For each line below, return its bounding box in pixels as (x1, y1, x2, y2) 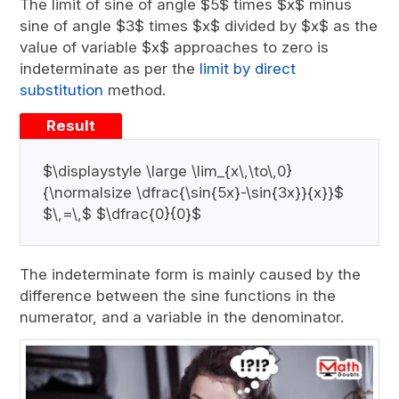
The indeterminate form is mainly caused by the (20, 265, 362, 283)
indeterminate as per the (20, 60, 200, 77)
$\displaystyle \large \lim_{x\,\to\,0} (43, 162, 293, 180)
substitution (20, 81, 104, 99)
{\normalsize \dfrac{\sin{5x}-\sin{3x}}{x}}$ (43, 183, 345, 201)
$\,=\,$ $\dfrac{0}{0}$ (43, 205, 202, 223)
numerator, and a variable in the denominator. (20, 308, 345, 326)
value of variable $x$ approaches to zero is (20, 38, 330, 56)
